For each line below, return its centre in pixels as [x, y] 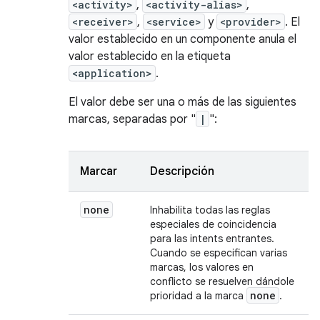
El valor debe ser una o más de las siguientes [182, 102]
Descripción [182, 171]
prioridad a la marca [198, 296]
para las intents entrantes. [212, 239]
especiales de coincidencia [213, 224]
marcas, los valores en [202, 267]
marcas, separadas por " [132, 119]
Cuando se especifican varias [219, 253]
